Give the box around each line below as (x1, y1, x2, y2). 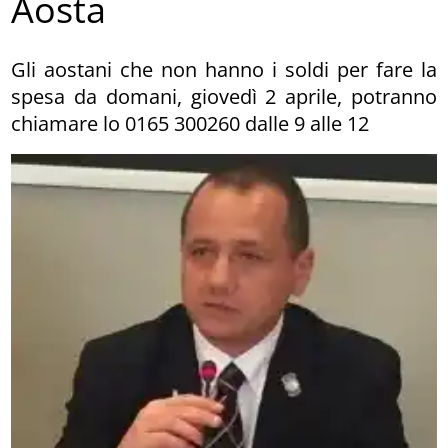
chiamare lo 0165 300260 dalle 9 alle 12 (11, 109, 370, 137)
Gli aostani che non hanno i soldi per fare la (11, 55, 437, 83)
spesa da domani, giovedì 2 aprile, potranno (11, 82, 437, 110)
